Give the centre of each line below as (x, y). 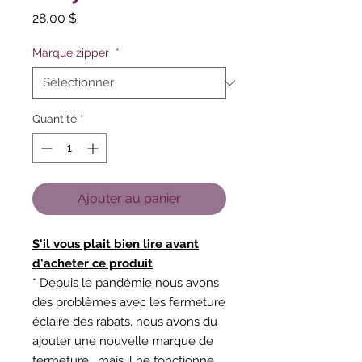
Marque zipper (72, 53)
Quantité (55, 119)
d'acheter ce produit (93, 263)
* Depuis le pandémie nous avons (126, 283)
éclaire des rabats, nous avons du (125, 322)
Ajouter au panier (129, 198)
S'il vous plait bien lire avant (116, 244)
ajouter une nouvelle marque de (123, 341)
